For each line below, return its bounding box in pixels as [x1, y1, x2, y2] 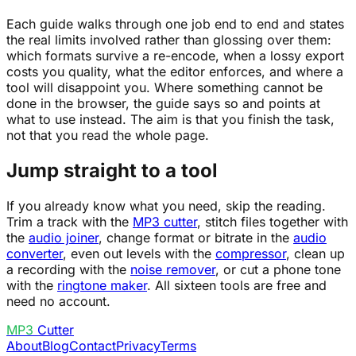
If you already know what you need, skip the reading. [6, 198, 326, 214]
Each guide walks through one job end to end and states [6, 16, 344, 33]
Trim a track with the [6, 214, 133, 230]
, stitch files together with [197, 214, 348, 230]
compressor [215, 246, 286, 261]
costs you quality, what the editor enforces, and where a [6, 64, 343, 80]
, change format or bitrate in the [99, 230, 293, 246]
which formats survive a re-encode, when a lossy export [6, 48, 344, 64]
